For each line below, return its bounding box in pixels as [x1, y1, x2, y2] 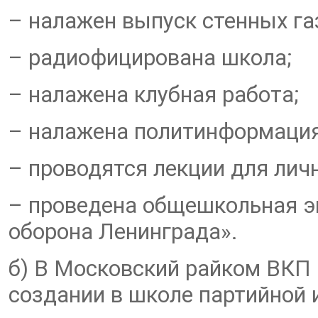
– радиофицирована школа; [9, 45, 292, 71]
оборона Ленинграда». [9, 219, 238, 245]
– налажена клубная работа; [9, 82, 299, 108]
